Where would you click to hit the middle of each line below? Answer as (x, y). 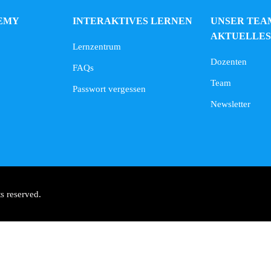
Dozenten (229, 62)
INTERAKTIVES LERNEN (132, 21)
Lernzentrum (97, 47)
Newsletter (230, 104)
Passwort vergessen (109, 89)
